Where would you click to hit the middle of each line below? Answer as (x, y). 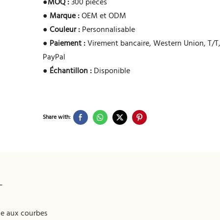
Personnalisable (108, 30)
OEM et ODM (103, 16)
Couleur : (65, 30)
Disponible (111, 71)
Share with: (57, 117)
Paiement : (68, 44)
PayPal (54, 58)
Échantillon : (71, 71)
